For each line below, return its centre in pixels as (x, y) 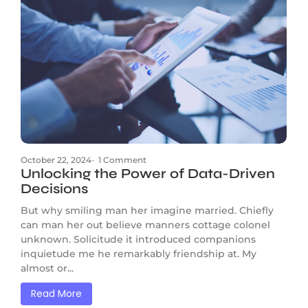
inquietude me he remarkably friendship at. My (139, 253)
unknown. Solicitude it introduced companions (138, 239)
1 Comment (122, 159)
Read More (56, 293)
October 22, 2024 (56, 159)
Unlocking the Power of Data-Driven (148, 173)
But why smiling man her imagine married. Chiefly (147, 210)
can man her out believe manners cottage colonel (145, 224)
